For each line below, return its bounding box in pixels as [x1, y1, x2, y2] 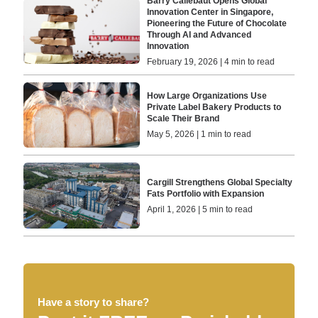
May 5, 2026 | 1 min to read [147, 129, 252, 140]
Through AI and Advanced [147, 30, 252, 40]
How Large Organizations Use [147, 91, 268, 102]
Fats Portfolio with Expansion [147, 188, 265, 199]
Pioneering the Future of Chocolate [147, 18, 287, 28]
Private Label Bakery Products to [147, 102, 282, 113]
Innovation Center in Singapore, [147, 7, 274, 17]
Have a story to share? [37, 295, 149, 308]
